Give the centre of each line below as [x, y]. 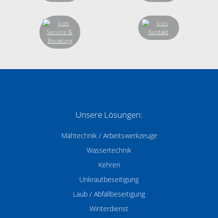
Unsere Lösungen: [109, 115]
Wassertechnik [109, 150]
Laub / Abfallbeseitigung [109, 194]
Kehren [109, 165]
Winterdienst [109, 209]
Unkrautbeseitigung [109, 180]
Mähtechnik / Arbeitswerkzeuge [109, 136]
